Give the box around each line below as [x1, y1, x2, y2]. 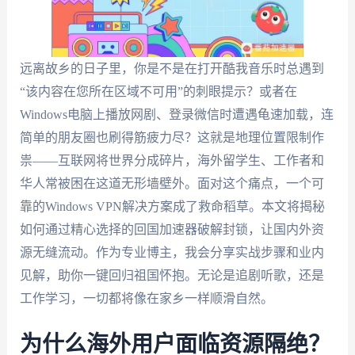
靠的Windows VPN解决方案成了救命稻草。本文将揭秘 [19, 200, 325, 213]
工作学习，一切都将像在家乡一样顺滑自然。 [19, 292, 273, 305]
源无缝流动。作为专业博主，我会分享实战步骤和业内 [19, 246, 324, 259]
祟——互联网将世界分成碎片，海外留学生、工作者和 [19, 154, 324, 167]
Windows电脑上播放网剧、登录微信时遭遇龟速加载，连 [19, 108, 334, 121]
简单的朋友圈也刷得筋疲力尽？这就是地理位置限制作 [19, 131, 324, 144]
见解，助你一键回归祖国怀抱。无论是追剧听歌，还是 [19, 269, 324, 282]
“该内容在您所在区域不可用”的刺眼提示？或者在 [19, 85, 297, 98]
